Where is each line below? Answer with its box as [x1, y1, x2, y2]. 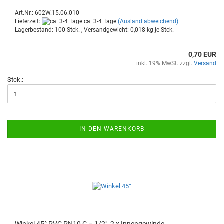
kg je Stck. [145, 26, 174, 34]
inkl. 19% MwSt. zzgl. [136, 60, 194, 67]
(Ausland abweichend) [118, 18, 178, 25]
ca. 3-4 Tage [82, 18, 116, 25]
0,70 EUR [188, 50, 216, 59]
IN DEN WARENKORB [79, 125, 144, 133]
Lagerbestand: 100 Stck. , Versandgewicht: [15, 26, 130, 34]
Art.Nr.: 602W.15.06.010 [15, 9, 79, 16]
